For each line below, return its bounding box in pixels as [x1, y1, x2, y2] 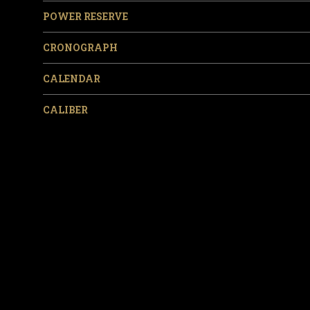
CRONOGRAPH [43, 41, 118, 55]
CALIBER [43, 103, 89, 117]
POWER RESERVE [43, 10, 129, 24]
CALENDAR [43, 72, 101, 86]
